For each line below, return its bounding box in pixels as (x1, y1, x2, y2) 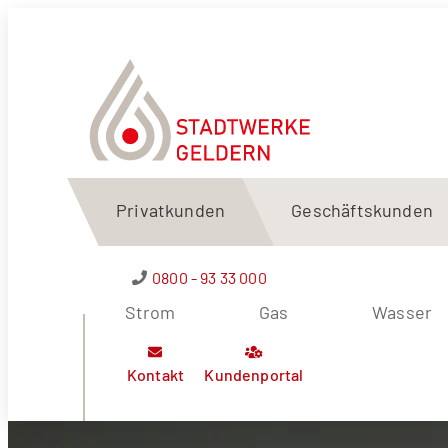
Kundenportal (204, 365, 304, 385)
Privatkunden (116, 199, 226, 222)
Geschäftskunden (291, 199, 434, 222)
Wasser (372, 301, 433, 324)
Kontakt (126, 365, 185, 385)
